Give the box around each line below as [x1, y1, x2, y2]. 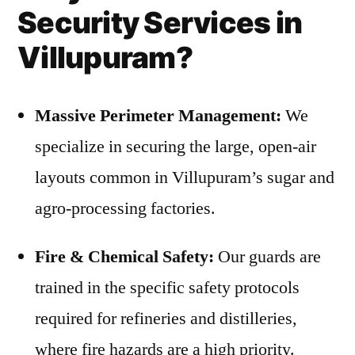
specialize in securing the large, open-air [35, 136, 316, 158]
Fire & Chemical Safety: [35, 246, 214, 268]
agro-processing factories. [35, 197, 216, 219]
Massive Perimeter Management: [35, 105, 281, 127]
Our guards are [214, 246, 321, 268]
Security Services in [17, 5, 303, 40]
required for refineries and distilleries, [35, 307, 297, 330]
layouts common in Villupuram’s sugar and [35, 166, 334, 189]
